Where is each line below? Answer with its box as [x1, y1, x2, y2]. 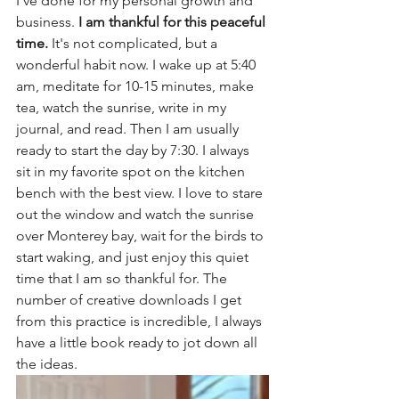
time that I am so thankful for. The [16, 269, 231, 287]
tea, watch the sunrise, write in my [16, 98, 230, 116]
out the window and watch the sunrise [16, 205, 257, 223]
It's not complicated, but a [48, 34, 221, 52]
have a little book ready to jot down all [16, 333, 261, 351]
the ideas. [16, 354, 77, 372]
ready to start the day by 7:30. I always [16, 141, 253, 159]
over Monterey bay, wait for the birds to [16, 226, 267, 244]
